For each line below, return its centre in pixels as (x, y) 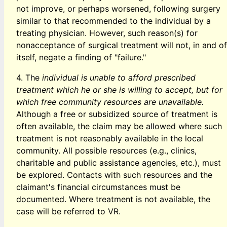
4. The (29, 77)
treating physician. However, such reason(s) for (107, 33)
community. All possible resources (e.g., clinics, (106, 150)
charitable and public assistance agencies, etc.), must (119, 162)
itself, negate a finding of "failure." (81, 57)
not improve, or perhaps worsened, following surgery (118, 8)
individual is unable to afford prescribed (119, 77)
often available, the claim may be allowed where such (119, 126)
